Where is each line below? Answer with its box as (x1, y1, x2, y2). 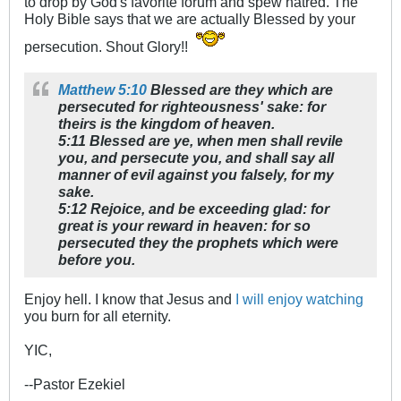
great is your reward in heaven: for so (58, 218, 311, 235)
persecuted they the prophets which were (58, 235, 338, 252)
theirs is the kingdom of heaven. (58, 115, 275, 132)
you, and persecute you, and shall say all (58, 149, 334, 166)
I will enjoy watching (235, 291, 363, 308)
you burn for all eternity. (24, 308, 171, 325)
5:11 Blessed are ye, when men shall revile (58, 132, 343, 149)
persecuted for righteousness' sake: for (58, 98, 326, 115)
